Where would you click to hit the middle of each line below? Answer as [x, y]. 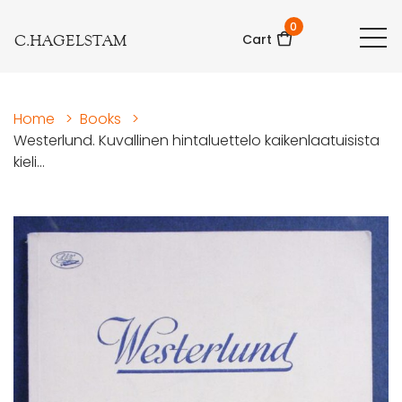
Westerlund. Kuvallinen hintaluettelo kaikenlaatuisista [197, 141]
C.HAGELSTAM [70, 41]
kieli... [29, 162]
